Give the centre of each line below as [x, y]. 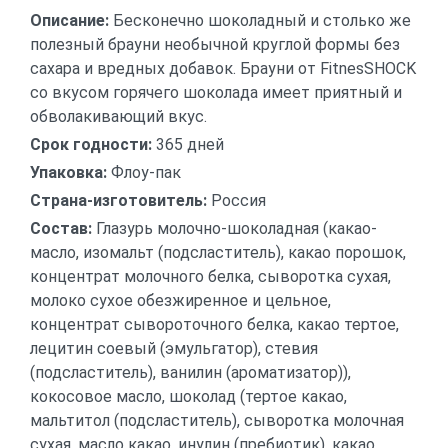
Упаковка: [70, 172]
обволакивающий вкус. [118, 116]
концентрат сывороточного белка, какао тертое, [214, 324]
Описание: [71, 20]
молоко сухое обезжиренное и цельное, [180, 300]
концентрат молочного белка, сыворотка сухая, [210, 276]
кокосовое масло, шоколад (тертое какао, [188, 396]
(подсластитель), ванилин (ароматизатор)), [190, 372]
